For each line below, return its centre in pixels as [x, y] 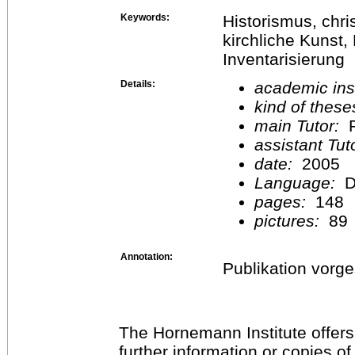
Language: [300, 182]
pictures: [289, 220]
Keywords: [145, 17]
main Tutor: [299, 125]
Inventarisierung [284, 59]
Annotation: [147, 256]
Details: [138, 84]
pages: [282, 201]
